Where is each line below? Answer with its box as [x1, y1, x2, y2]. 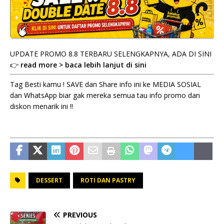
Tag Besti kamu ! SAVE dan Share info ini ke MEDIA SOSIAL [10, 79, 201, 89]
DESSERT [36, 176, 62, 185]
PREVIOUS [63, 210, 97, 220]
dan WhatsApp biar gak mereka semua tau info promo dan [10, 90, 200, 100]
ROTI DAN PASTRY [80, 176, 135, 185]
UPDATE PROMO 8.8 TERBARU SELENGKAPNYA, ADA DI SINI [10, 49, 211, 59]
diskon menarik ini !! [10, 101, 73, 111]
